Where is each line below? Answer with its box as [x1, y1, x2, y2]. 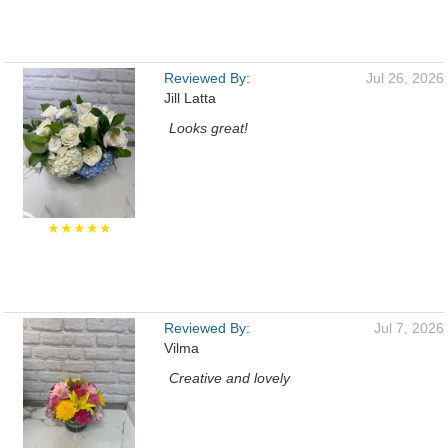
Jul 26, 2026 [366, 70, 444, 86]
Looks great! [169, 120, 248, 136]
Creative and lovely [169, 370, 290, 386]
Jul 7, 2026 [374, 320, 444, 336]
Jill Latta [164, 90, 216, 106]
